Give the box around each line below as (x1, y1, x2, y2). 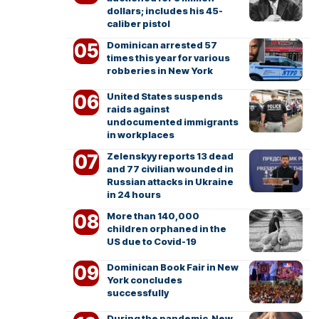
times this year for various (106, 52, 230, 63)
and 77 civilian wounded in (106, 163, 234, 174)
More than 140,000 (106, 210, 199, 221)
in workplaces (106, 129, 174, 140)
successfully (106, 287, 169, 298)
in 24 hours (106, 189, 161, 200)
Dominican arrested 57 (106, 39, 217, 51)
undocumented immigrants (106, 116, 239, 127)
